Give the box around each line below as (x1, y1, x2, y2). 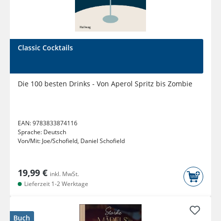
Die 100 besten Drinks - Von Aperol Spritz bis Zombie (18, 79, 192, 89)
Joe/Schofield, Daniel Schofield (42, 137, 125, 146)
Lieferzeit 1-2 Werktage (23, 180, 88, 188)
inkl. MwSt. (50, 170, 79, 179)
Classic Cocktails (18, 43, 73, 53)
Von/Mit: (18, 137, 42, 146)
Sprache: (18, 128, 43, 137)
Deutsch (43, 128, 66, 137)
